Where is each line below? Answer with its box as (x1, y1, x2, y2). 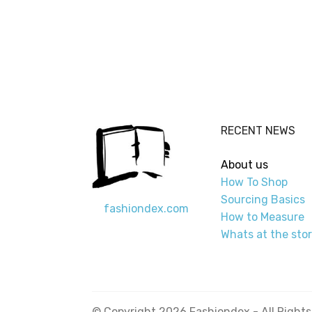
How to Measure (221, 210, 304, 224)
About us (221, 157, 268, 171)
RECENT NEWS (221, 123, 295, 137)
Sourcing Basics (221, 192, 305, 206)
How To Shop (221, 175, 290, 189)
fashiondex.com (103, 201, 189, 215)
